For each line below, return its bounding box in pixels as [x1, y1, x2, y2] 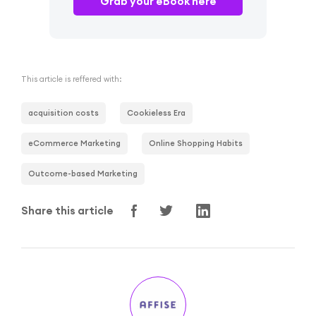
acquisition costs [28, 107, 99, 118]
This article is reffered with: [21, 73, 122, 84]
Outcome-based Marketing [28, 168, 138, 178]
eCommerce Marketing [28, 138, 121, 148]
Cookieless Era [127, 107, 186, 118]
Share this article [21, 203, 114, 217]
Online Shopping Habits [149, 138, 243, 148]
